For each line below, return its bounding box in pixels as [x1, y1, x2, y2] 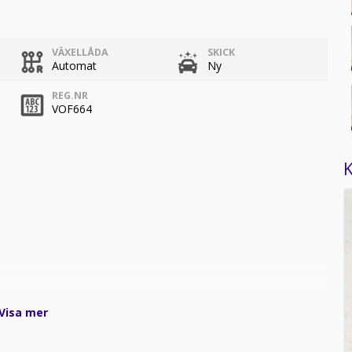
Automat [51, 57, 97, 73]
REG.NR [51, 88, 88, 102]
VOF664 [51, 101, 92, 116]
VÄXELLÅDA [51, 45, 108, 59]
